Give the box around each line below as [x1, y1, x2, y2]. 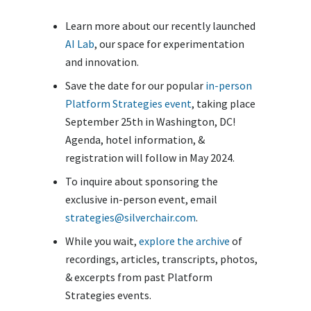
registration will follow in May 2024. [65, 151, 235, 165]
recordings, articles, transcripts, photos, [65, 252, 258, 266]
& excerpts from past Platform [65, 270, 212, 284]
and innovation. [65, 55, 139, 69]
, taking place [192, 96, 255, 110]
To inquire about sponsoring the [65, 174, 218, 188]
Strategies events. [65, 288, 151, 302]
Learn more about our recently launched [65, 19, 255, 33]
